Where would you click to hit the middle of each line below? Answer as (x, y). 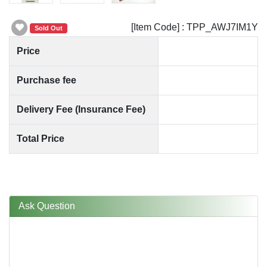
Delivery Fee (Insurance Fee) (81, 110)
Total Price (41, 139)
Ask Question (47, 206)
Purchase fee (46, 80)
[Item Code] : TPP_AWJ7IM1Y (195, 27)
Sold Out (49, 28)
